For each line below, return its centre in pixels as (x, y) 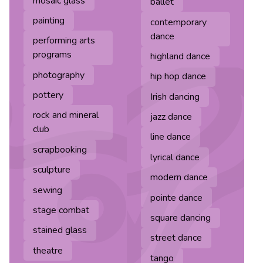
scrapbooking (60, 149)
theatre (48, 250)
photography (59, 75)
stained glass (60, 230)
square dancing (181, 218)
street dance (176, 238)
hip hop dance (178, 77)
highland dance (180, 56)
